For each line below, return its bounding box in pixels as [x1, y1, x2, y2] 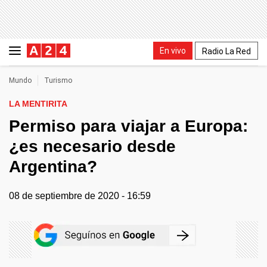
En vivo [160, 45, 186, 55]
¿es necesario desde [9, 137, 176, 156]
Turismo [44, 76, 72, 85]
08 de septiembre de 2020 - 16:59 [9, 191, 151, 201]
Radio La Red [202, 46, 251, 56]
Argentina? [9, 157, 97, 176]
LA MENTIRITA [9, 99, 67, 108]
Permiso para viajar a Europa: [9, 117, 248, 135]
